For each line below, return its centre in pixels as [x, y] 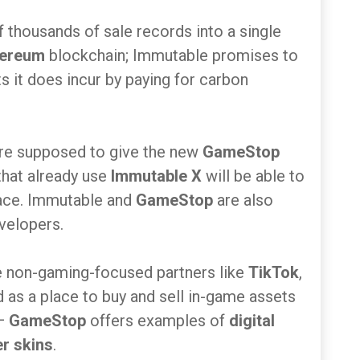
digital [252, 321]
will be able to [255, 176]
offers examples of [160, 321]
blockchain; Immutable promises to [174, 55]
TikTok [274, 272]
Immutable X [158, 176]
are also [245, 200]
